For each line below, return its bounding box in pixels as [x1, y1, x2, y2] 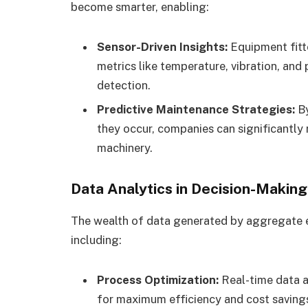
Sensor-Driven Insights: [97, 39, 228, 54]
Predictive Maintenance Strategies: [97, 102, 295, 116]
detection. [97, 78, 151, 92]
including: [71, 232, 122, 247]
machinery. [97, 140, 153, 155]
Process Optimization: [97, 272, 219, 287]
